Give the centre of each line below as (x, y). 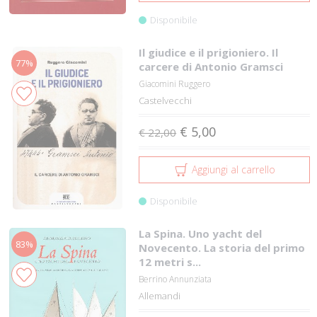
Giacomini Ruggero (175, 84)
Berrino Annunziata (175, 279)
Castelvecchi (166, 100)
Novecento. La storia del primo (222, 248)
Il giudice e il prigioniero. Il (209, 52)
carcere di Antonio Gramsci (211, 67)
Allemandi (160, 296)
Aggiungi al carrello (233, 169)
